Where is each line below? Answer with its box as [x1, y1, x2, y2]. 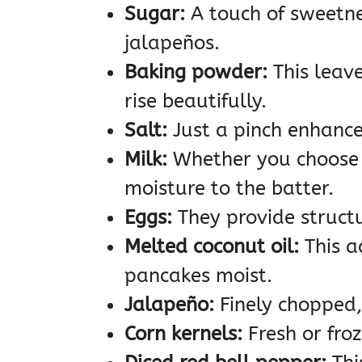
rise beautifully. [124, 90, 267, 113]
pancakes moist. [124, 264, 272, 288]
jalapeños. [124, 32, 220, 55]
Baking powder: [124, 61, 267, 84]
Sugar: [124, 2, 185, 26]
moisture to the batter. [124, 177, 334, 200]
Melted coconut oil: [124, 235, 299, 259]
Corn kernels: [124, 322, 242, 346]
